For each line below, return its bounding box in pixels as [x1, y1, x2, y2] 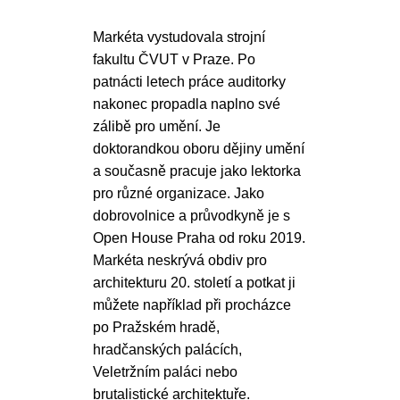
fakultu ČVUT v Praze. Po [93, 51, 255, 67]
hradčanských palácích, [93, 341, 242, 357]
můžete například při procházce [93, 296, 291, 312]
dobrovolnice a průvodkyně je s [93, 207, 290, 223]
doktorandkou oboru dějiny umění [93, 140, 304, 156]
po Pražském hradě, [93, 319, 220, 335]
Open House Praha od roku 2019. [93, 229, 305, 246]
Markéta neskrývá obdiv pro [93, 252, 267, 268]
